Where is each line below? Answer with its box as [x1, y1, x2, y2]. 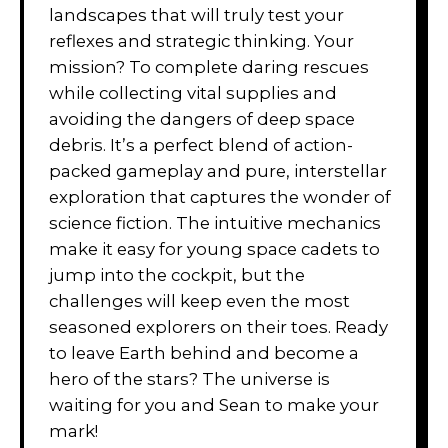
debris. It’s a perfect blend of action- [49, 134, 353, 155]
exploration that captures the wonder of [49, 186, 391, 207]
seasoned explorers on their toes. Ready [49, 316, 388, 337]
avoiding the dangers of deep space [49, 108, 355, 129]
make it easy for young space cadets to [49, 238, 380, 259]
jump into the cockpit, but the [49, 264, 305, 285]
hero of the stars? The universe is [49, 368, 330, 389]
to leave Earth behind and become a [49, 342, 359, 363]
